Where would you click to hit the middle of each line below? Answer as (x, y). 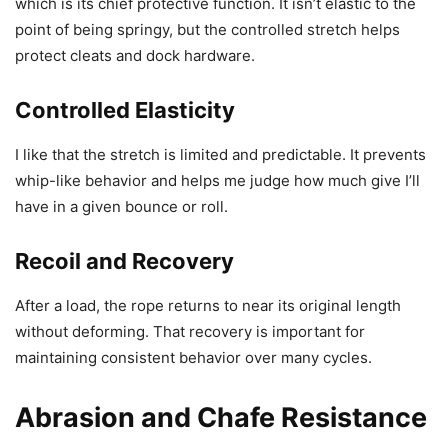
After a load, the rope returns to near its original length (208, 305)
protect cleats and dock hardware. (135, 55)
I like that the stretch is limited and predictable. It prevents (220, 154)
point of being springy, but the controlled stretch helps (207, 29)
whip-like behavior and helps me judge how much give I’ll (217, 180)
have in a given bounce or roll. (121, 206)
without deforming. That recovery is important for (190, 331)
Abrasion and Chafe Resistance (221, 417)
